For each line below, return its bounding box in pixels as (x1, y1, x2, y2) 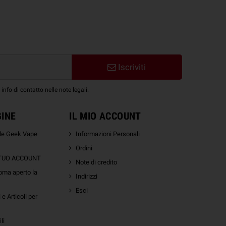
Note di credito (76, 158, 118, 166)
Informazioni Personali (76, 130, 140, 138)
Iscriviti (116, 62, 146, 73)
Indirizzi (76, 173, 98, 181)
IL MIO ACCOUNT (69, 110, 141, 123)
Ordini (76, 144, 93, 152)
